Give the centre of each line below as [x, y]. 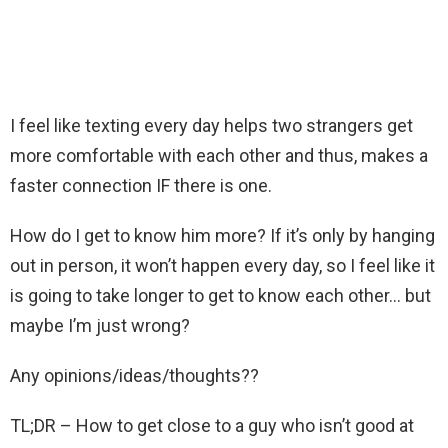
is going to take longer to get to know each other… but [220, 296]
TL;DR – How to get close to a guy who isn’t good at [212, 426]
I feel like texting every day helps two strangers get [211, 126]
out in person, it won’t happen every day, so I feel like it [222, 266]
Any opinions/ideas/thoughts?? [134, 376]
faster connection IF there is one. [141, 186]
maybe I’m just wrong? [100, 326]
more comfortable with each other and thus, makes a [219, 156]
